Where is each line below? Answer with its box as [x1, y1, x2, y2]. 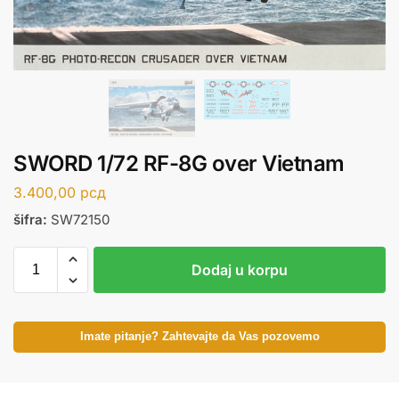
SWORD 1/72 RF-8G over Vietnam [13, 151, 345, 177]
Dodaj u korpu [191, 261, 288, 280]
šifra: [13, 211, 47, 229]
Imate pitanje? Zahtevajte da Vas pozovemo [79, 330, 320, 344]
